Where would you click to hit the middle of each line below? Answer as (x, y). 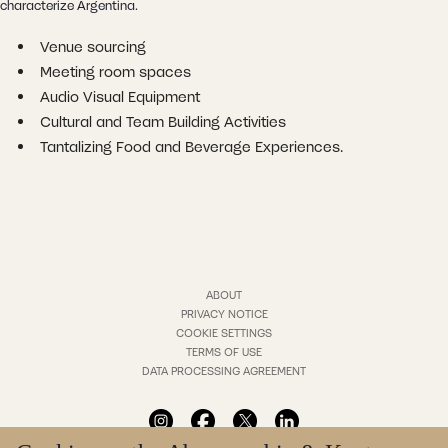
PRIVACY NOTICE (224, 314)
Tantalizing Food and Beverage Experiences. (191, 147)
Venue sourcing (92, 47)
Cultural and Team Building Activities (162, 122)
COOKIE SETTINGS (224, 333)
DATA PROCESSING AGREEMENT (224, 371)
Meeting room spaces (115, 72)
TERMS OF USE (224, 352)
